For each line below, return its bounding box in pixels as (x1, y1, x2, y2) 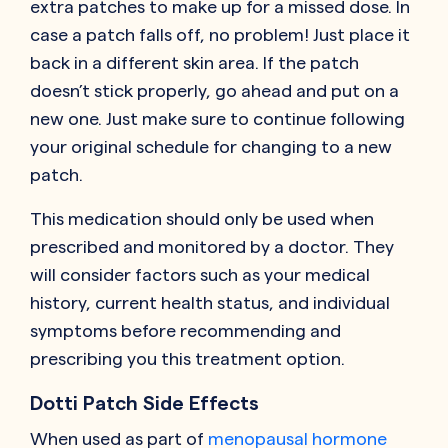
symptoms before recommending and (30, 320, 341, 340)
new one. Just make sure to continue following (30, 108, 405, 128)
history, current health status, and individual (30, 292, 390, 312)
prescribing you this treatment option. (30, 348, 345, 368)
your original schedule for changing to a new (30, 136, 392, 156)
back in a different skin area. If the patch (30, 52, 359, 72)
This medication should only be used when (30, 208, 374, 228)
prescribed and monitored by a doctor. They (30, 236, 394, 256)
